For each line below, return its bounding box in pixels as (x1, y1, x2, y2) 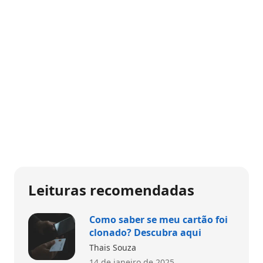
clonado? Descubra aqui (89, 225, 201, 239)
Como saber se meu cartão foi (89, 213, 228, 226)
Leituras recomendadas (28, 180, 194, 200)
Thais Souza (89, 241, 136, 253)
